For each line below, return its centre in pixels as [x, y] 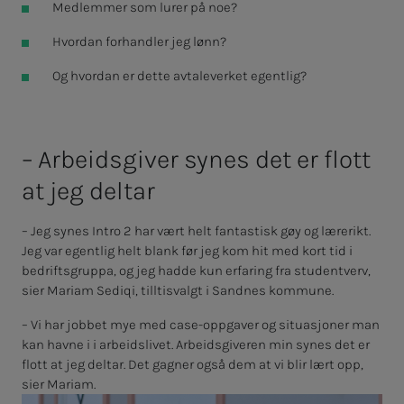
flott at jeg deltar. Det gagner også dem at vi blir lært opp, [193, 365]
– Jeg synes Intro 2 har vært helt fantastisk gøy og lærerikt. [196, 231]
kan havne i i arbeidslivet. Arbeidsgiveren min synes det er [196, 345]
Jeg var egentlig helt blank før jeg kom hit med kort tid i [187, 251]
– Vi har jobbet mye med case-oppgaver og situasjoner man [201, 325]
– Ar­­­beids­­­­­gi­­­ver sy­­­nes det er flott [196, 160]
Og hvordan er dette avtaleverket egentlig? [179, 76]
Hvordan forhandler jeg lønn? [139, 42]
